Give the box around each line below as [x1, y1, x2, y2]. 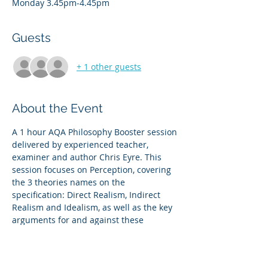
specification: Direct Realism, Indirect [12, 188, 163, 200]
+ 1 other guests [77, 61, 141, 73]
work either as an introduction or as [12, 251, 158, 263]
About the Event [12, 100, 103, 115]
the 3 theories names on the [12, 176, 127, 188]
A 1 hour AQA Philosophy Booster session [12, 126, 179, 138]
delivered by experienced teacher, [12, 138, 151, 150]
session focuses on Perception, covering [12, 163, 173, 175]
